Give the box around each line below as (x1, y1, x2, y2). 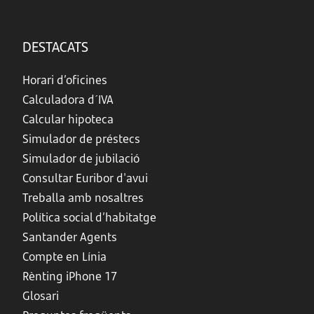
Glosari (22, 288, 59, 303)
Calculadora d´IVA (22, 92, 114, 107)
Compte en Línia (22, 249, 107, 264)
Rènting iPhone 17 (22, 268, 117, 284)
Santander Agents (22, 229, 117, 245)
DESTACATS (22, 36, 88, 56)
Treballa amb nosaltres (22, 190, 144, 205)
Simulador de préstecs (22, 131, 140, 146)
